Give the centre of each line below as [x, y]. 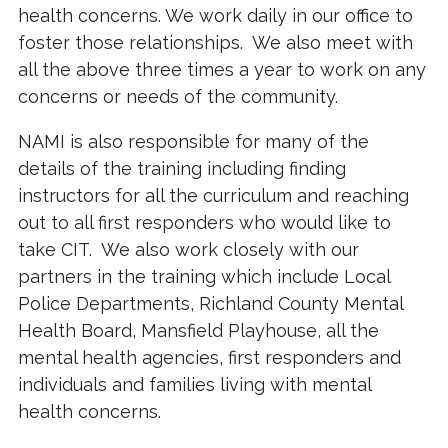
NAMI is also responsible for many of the [193, 142]
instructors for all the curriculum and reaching [213, 196]
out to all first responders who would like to [204, 223]
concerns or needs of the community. [183, 97]
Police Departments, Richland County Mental [210, 304]
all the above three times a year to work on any [222, 70]
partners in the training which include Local [204, 277]
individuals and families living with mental [194, 385]
